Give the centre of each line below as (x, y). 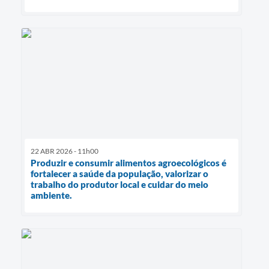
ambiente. (51, 195)
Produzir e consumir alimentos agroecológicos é (128, 163)
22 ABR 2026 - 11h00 (65, 151)
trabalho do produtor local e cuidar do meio (119, 185)
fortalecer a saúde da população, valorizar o (119, 174)
